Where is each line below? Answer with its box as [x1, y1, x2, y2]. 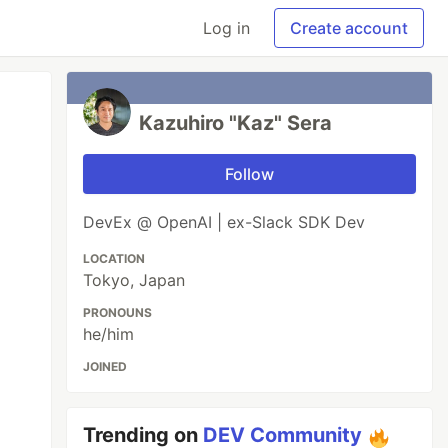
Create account [290, 18, 408, 38]
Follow [225, 164, 275, 184]
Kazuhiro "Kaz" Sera [139, 111, 333, 135]
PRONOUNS [83, 305, 153, 320]
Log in [203, 18, 250, 38]
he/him [83, 324, 135, 344]
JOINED [83, 359, 128, 374]
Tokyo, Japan [83, 270, 186, 290]
